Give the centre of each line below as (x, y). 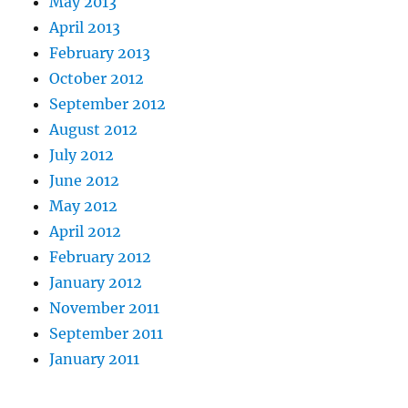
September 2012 (108, 104)
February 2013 (100, 53)
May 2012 (84, 206)
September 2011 (107, 334)
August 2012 (94, 130)
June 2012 (85, 181)
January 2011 (95, 359)
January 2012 (96, 283)
